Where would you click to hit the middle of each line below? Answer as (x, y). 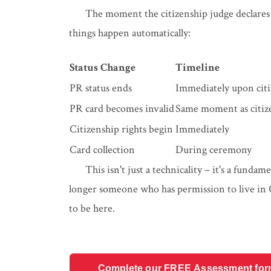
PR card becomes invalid (122, 109)
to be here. (92, 208)
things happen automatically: (130, 33)
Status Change (103, 67)
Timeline (198, 67)
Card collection (102, 150)
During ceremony (214, 150)
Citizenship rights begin (121, 129)
